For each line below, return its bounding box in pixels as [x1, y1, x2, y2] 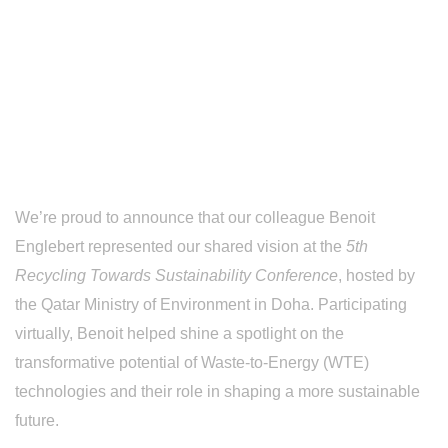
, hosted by [338, 266, 415, 284]
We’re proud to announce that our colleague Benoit [15, 208, 375, 226]
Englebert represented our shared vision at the [15, 237, 346, 255]
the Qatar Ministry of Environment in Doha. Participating [15, 295, 407, 313]
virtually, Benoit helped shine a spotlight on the [15, 324, 344, 342]
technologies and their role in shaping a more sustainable [15, 382, 420, 400]
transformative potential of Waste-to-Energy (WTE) [15, 353, 369, 371]
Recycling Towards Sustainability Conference [15, 266, 338, 284]
